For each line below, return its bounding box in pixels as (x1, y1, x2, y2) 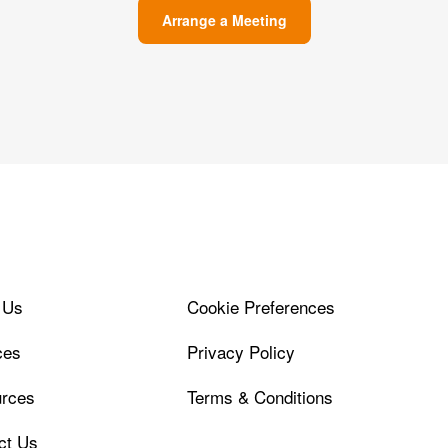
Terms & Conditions (186, 383, 333, 409)
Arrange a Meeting (161, 9, 287, 30)
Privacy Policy (186, 338, 295, 364)
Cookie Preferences (186, 293, 335, 319)
